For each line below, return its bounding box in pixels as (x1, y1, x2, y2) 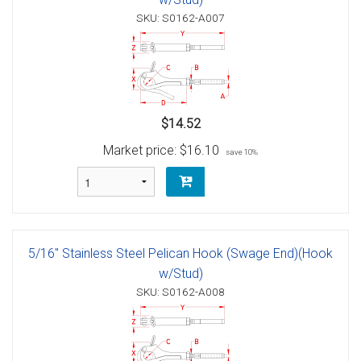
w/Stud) (158, 265, 203, 281)
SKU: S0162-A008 (136, 284, 225, 298)
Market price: (103, 142, 180, 158)
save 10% (226, 147, 258, 156)
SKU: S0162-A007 (136, 10, 225, 24)
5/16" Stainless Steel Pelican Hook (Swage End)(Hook (28, 245, 333, 261)
